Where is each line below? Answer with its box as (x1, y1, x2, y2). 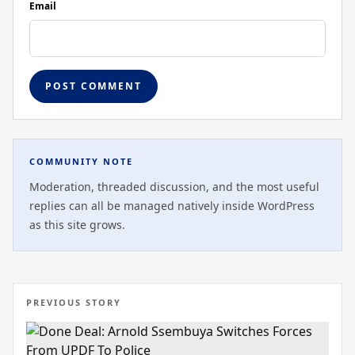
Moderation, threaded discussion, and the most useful (29, 179, 319, 195)
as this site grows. (29, 217, 125, 233)
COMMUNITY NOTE (29, 155, 133, 168)
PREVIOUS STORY (26, 296, 121, 309)
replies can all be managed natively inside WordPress (29, 198, 315, 214)
